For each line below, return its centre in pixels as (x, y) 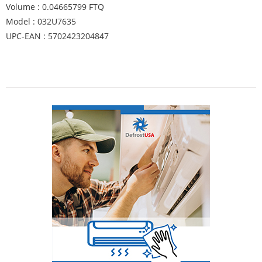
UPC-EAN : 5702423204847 (57, 36)
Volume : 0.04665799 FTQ (55, 7)
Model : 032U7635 (41, 21)
